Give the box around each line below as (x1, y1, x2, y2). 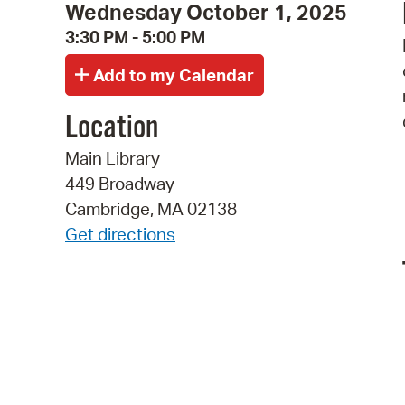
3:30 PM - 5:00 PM (65, 25, 205, 48)
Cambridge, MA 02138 (65, 198, 237, 221)
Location (65, 108, 158, 149)
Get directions (65, 223, 175, 246)
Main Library (65, 147, 160, 170)
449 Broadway (65, 173, 174, 195)
